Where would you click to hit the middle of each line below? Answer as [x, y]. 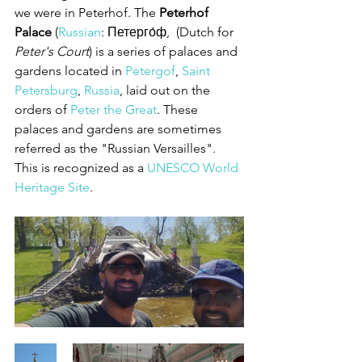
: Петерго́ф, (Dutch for [169, 32]
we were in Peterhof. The [87, 12]
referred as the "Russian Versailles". [117, 148]
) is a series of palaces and [165, 51]
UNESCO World [194, 167]
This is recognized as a [81, 167]
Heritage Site [52, 187]
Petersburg [46, 90]
